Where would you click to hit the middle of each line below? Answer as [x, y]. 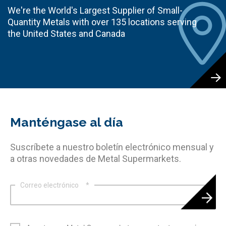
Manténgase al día [67, 122]
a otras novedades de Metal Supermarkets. [96, 158]
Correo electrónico [49, 185]
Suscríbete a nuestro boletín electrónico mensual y [112, 147]
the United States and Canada [66, 33]
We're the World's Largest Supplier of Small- [95, 10]
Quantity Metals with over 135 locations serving [102, 22]
